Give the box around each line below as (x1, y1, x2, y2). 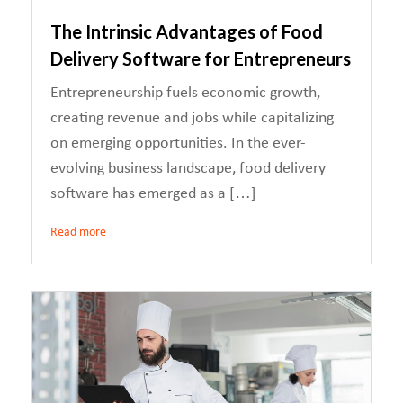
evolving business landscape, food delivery (50, 160, 326, 177)
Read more (50, 226, 106, 239)
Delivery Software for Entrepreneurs (50, 48, 351, 69)
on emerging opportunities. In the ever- (50, 135, 306, 152)
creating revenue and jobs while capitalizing (50, 110, 334, 127)
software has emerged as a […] (50, 185, 256, 202)
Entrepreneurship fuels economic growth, (50, 85, 320, 102)
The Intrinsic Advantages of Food (50, 21, 323, 42)
